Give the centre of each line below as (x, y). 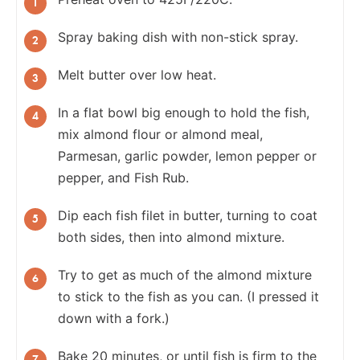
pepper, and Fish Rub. (123, 177)
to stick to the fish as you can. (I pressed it (188, 296)
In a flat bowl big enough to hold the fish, (184, 112)
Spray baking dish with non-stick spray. (178, 37)
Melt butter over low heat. (137, 74)
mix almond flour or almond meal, (160, 134)
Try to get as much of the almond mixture (185, 274)
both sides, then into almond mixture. (171, 237)
